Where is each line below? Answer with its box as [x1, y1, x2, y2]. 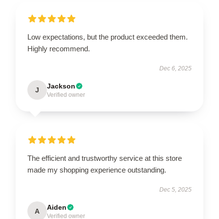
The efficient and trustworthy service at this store [27, 153, 182, 162]
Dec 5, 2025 [159, 186, 192, 193]
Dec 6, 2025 [159, 65, 192, 72]
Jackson [47, 82, 75, 90]
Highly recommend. [27, 44, 90, 53]
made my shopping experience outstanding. [27, 165, 166, 174]
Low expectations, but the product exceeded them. [27, 32, 188, 41]
